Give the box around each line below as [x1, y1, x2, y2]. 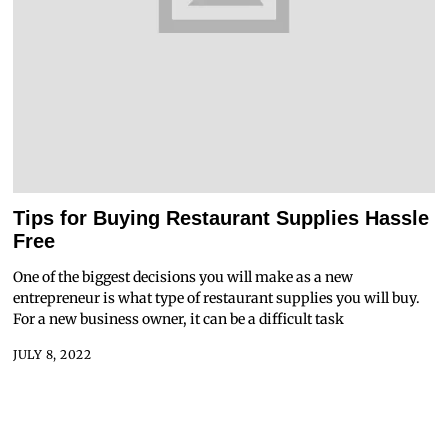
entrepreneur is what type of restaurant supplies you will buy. [13, 288, 421, 307]
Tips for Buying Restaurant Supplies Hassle [13, 206, 430, 229]
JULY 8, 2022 [13, 347, 92, 363]
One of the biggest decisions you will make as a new [13, 267, 354, 286]
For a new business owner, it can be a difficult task [13, 309, 345, 328]
